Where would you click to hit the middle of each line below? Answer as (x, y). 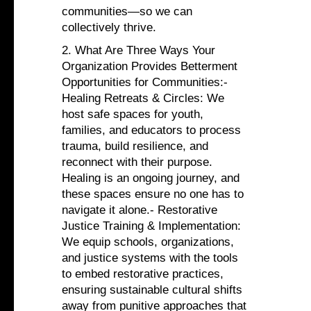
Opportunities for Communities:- (145, 83)
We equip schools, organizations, (148, 242)
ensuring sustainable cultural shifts (152, 290)
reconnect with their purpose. (137, 162)
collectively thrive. (109, 28)
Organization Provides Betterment (150, 67)
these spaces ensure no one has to (153, 194)
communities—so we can (127, 12)
